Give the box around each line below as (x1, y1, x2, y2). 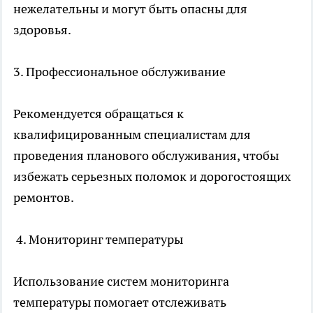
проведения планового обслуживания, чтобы (13, 147, 279, 164)
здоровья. (13, 22, 71, 38)
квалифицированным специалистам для (13, 126, 251, 143)
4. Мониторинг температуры (13, 231, 183, 248)
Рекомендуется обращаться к (13, 105, 184, 122)
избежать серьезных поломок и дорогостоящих (13, 168, 291, 185)
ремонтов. (13, 189, 74, 206)
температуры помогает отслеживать (13, 294, 226, 311)
